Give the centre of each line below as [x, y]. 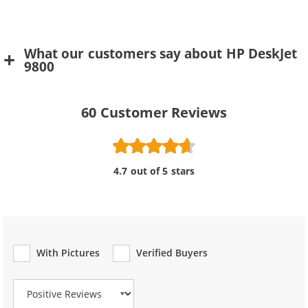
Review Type [43, 265]
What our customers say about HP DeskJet [161, 54]
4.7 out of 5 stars [154, 171]
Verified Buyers [172, 253]
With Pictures [68, 253]
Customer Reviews [163, 112]
